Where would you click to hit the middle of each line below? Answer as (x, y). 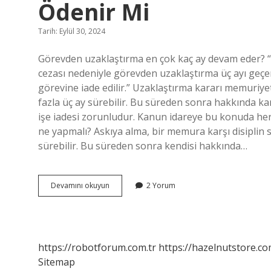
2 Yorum (161, 185)
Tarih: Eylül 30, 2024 (72, 31)
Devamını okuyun (80, 185)
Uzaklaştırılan (132, 196)
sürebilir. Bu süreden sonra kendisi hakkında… (143, 146)
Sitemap (57, 262)
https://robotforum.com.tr (97, 247)
